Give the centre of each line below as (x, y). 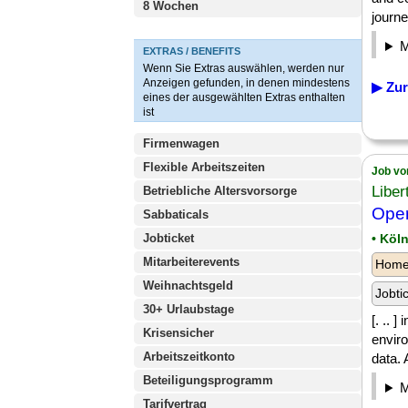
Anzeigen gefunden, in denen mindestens (246, 83)
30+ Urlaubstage (189, 309)
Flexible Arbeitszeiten (204, 167)
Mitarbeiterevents (191, 262)
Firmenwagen (181, 143)
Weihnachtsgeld (188, 286)
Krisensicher (178, 333)
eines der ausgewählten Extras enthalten (244, 97)
